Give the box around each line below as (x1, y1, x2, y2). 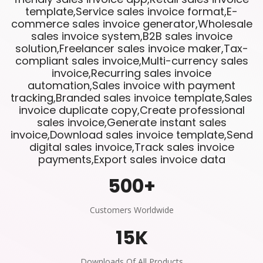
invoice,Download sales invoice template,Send (10, 127, 253, 143)
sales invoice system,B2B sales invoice (31, 29, 232, 44)
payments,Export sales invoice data (38, 152, 225, 167)
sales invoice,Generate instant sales (36, 115, 227, 130)
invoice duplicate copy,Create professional (18, 103, 245, 118)
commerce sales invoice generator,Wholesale (11, 16, 252, 32)
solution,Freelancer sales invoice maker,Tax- (15, 41, 248, 56)
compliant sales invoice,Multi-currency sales (15, 53, 248, 69)
